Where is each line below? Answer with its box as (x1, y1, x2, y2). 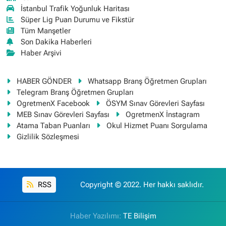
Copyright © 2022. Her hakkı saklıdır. (80, 180, 204, 190)
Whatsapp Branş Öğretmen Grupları (88, 76, 207, 86)
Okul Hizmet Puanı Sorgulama (106, 121, 208, 130)
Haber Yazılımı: (70, 211, 123, 221)
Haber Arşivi (21, 48, 62, 58)
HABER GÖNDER (16, 76, 72, 86)
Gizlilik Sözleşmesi (16, 132, 79, 141)
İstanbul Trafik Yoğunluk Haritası (21, 4, 130, 13)
